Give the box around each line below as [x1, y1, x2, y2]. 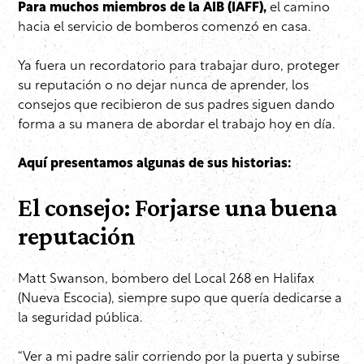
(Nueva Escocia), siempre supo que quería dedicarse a [18, 292, 342, 306]
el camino [270, 2, 330, 15]
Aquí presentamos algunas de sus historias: [18, 158, 291, 171]
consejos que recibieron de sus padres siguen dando [18, 99, 335, 113]
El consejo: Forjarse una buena [18, 193, 336, 223]
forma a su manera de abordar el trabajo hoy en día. [18, 119, 335, 132]
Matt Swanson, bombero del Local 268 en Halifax [18, 273, 314, 287]
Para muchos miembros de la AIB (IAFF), [18, 2, 270, 15]
